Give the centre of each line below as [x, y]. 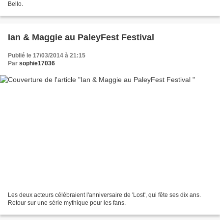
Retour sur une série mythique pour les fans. [67, 203]
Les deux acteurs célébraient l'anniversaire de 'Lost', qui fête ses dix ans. [104, 195]
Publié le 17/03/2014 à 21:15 [47, 56]
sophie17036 [37, 64]
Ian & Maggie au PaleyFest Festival [81, 38]
